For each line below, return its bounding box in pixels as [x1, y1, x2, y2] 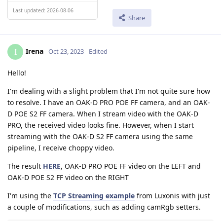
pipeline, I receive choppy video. [7, 143, 114, 153]
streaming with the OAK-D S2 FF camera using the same [7, 132, 193, 142]
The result [7, 161, 43, 171]
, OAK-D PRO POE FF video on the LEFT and [61, 161, 201, 171]
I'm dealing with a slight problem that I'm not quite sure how [7, 86, 210, 96]
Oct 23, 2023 [48, 47, 84, 56]
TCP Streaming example [53, 191, 135, 201]
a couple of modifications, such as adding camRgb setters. [7, 202, 201, 212]
